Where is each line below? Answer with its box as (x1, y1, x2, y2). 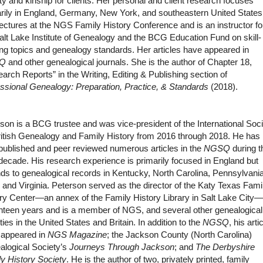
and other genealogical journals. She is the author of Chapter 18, (6, 57, 252, 68)
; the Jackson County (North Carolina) (107, 230, 252, 240)
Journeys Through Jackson (69, 242, 175, 252)
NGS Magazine (48, 230, 107, 240)
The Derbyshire (195, 242, 255, 252)
